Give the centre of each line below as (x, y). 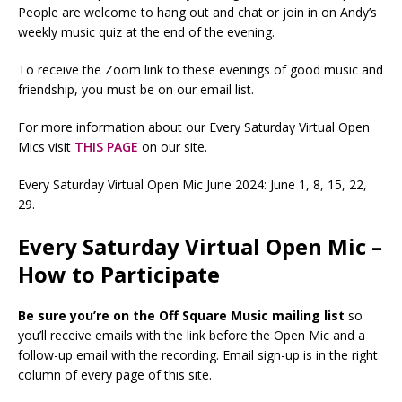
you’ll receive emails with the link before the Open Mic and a (192, 335)
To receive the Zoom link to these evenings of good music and (201, 69)
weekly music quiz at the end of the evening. (146, 31)
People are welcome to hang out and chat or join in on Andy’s (197, 12)
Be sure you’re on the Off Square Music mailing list (181, 315)
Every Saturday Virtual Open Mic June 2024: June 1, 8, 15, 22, (192, 184)
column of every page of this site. (115, 374)
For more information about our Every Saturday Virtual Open (194, 127)
